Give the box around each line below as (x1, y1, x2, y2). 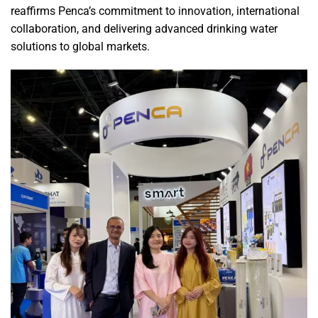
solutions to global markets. (11, 39, 150, 53)
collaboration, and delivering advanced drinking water (11, 21, 278, 35)
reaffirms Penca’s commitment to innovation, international (11, 4, 300, 18)
